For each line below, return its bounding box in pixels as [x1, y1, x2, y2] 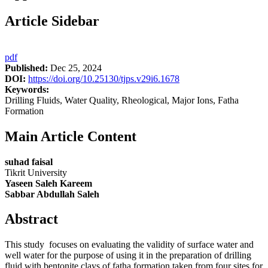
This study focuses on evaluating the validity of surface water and [5, 239, 254, 250]
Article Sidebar [5, 13, 99, 29]
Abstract [5, 211, 58, 227]
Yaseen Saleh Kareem [5, 178, 92, 188]
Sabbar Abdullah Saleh [5, 188, 99, 199]
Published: [5, 62, 48, 73]
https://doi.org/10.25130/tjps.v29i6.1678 [28, 73, 179, 84]
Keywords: [5, 84, 49, 95]
